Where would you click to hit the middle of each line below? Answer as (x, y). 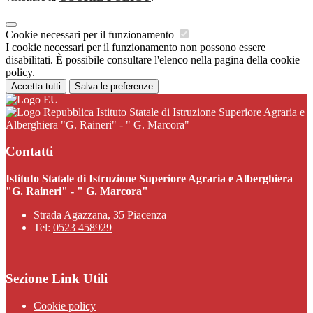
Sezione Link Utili (57, 278)
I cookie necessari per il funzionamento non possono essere (136, 47)
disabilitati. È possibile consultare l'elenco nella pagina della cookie (153, 59)
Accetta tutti (36, 86)
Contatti (29, 152)
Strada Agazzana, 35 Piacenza (100, 215)
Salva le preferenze (114, 86)
